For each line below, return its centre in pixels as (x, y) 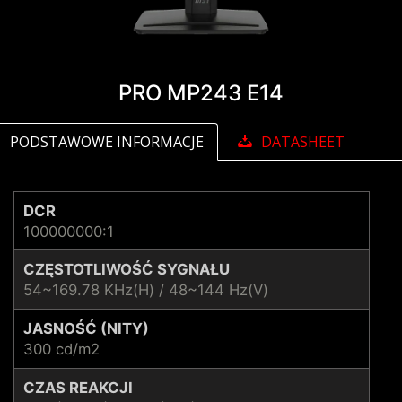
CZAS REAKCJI (78, 387)
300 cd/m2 (61, 349)
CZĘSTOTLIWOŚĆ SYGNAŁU (127, 269)
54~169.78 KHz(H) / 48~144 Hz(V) (146, 289)
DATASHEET (303, 142)
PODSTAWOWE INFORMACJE (107, 142)
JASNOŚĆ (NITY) (86, 328)
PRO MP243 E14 (201, 93)
